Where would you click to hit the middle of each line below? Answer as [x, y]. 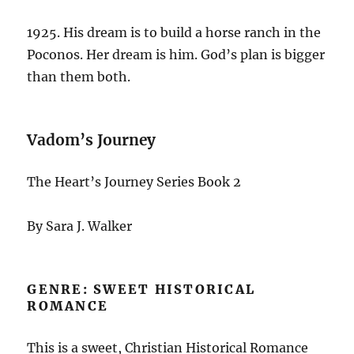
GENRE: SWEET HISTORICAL [141, 289]
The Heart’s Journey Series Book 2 [136, 181]
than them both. [81, 76]
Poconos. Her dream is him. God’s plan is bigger [176, 54]
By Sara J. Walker [81, 226]
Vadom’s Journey [94, 139]
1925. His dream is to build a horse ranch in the [174, 32]
